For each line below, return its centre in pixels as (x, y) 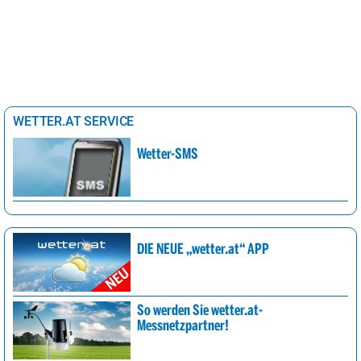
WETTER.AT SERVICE (74, 121)
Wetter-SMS (167, 154)
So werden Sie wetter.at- (199, 311)
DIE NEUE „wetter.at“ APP (203, 249)
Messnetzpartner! (183, 326)
